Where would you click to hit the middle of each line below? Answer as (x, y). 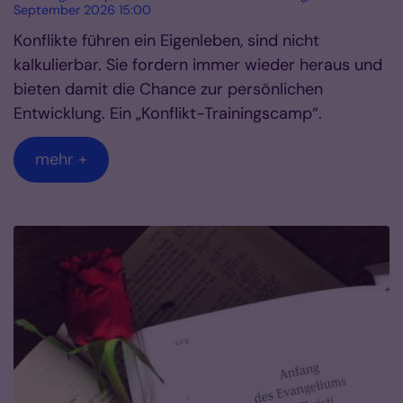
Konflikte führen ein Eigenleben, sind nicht (166, 41)
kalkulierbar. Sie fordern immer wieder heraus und (198, 65)
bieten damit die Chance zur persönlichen (168, 90)
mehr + (61, 160)
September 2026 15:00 (82, 10)
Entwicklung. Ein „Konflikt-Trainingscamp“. (168, 114)
